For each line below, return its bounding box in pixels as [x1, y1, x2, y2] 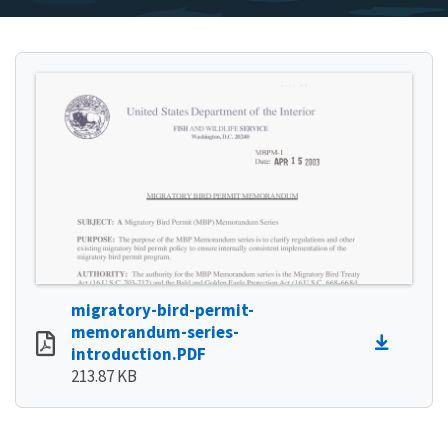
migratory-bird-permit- [71, 298, 254, 321]
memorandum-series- [71, 320, 239, 343]
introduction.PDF [71, 342, 206, 365]
